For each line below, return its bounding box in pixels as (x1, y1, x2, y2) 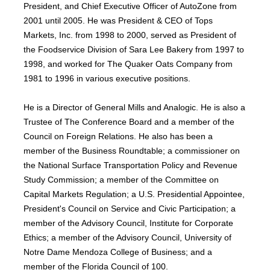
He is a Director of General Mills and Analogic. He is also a (24, 102, 246, 112)
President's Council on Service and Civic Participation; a (24, 204, 236, 213)
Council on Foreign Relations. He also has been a (24, 131, 213, 141)
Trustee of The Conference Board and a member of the (24, 117, 235, 127)
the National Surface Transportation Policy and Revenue (24, 160, 238, 170)
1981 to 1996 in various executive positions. (24, 73, 191, 83)
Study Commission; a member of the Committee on (24, 175, 219, 184)
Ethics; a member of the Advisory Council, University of (24, 233, 232, 242)
